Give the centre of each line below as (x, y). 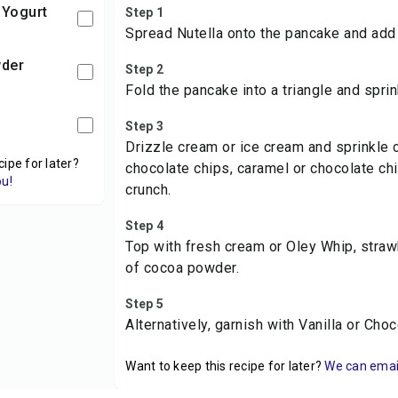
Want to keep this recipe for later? (224, 366)
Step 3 (144, 126)
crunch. (148, 190)
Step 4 (144, 226)
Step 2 (144, 69)
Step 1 (144, 12)
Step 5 (144, 304)
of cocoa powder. (183, 268)
